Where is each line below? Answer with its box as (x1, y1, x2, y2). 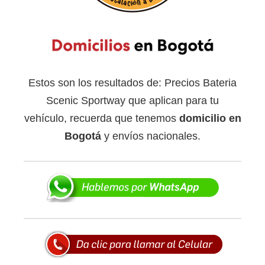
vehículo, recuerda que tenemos (24, 112, 179, 124)
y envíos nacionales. (101, 130, 201, 142)
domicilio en (179, 112, 241, 124)
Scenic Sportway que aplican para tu (46, 94, 219, 106)
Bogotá (64, 130, 101, 142)
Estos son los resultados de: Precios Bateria (28, 76, 237, 89)
